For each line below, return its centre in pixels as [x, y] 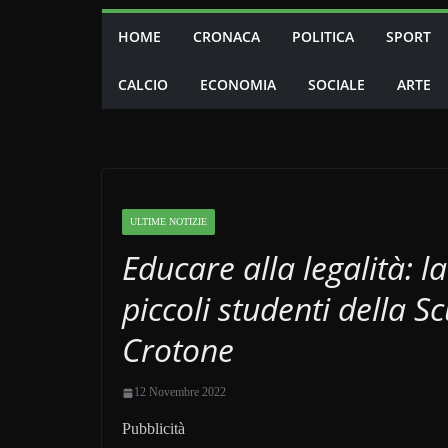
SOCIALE [336, 84]
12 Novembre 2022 [180, 392]
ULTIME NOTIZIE [168, 221]
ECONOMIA [238, 84]
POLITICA [323, 36]
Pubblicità [153, 428]
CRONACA [226, 36]
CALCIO [143, 84]
